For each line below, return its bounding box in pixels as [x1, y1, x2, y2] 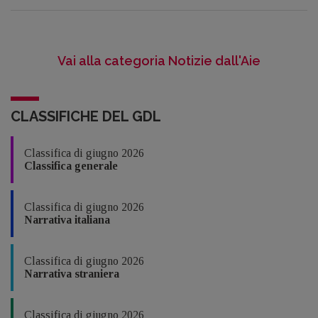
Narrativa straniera [24, 268, 119, 280]
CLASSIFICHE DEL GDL [11, 108, 161, 125]
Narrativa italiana [24, 214, 110, 226]
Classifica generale [24, 160, 118, 172]
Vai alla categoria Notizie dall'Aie [57, 53, 261, 68]
